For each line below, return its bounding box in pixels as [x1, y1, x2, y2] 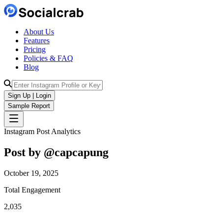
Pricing [24, 45, 46, 54]
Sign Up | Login [8, 92, 51, 99]
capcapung [55, 145, 109, 159]
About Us [24, 27, 54, 36]
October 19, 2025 [4, 168, 58, 177]
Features [24, 36, 50, 45]
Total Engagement [4, 185, 60, 194]
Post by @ [4, 145, 55, 159]
